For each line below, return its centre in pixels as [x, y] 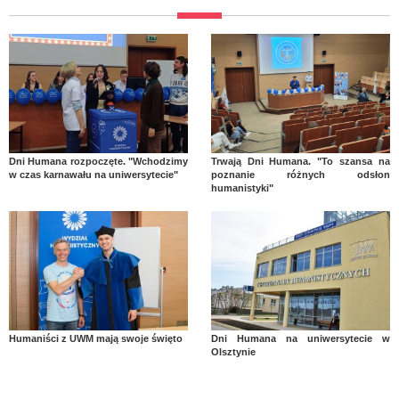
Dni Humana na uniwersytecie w [300, 339]
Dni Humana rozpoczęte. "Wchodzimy [99, 162]
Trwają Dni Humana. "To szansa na [300, 162]
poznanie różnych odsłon [300, 175]
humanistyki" [242, 188]
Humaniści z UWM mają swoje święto [96, 339]
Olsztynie [233, 352]
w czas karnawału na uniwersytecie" [94, 175]
